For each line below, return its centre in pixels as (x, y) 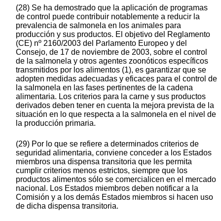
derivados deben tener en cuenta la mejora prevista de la (115, 105)
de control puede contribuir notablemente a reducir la (108, 16)
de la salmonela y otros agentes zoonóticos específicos (112, 61)
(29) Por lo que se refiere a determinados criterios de (107, 144)
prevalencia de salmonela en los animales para (98, 25)
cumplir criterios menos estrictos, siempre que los (102, 170)
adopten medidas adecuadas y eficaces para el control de (116, 78)
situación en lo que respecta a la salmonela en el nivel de (116, 114)
